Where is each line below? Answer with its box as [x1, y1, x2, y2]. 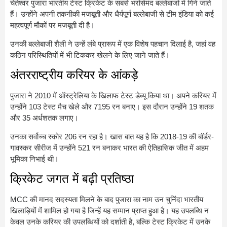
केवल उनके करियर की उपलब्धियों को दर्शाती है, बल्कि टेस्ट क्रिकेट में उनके [10, 217, 210, 226]
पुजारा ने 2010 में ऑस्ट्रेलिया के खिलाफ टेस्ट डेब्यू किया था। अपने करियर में [10, 91, 216, 100]
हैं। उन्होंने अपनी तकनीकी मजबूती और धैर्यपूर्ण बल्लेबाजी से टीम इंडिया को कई [10, 10, 214, 19]
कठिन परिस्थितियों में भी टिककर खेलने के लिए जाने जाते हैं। [10, 50, 170, 59]
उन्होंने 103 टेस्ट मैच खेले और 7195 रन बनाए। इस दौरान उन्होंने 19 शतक [10, 102, 214, 111]
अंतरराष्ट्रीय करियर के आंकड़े [10, 68, 138, 82]
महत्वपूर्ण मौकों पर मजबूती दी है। [10, 21, 95, 30]
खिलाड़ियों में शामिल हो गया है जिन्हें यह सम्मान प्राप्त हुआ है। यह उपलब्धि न [10, 206, 209, 215]
